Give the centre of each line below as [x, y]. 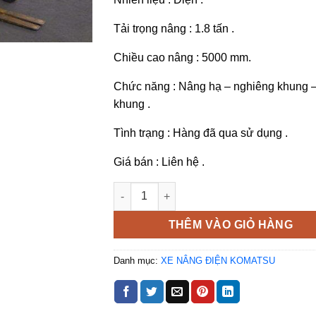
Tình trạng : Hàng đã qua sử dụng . [200, 133]
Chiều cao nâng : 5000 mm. [182, 58]
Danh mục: [137, 260]
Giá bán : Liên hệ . [159, 162]
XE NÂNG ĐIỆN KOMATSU [218, 260]
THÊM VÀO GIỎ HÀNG [231, 224]
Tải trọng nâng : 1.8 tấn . [174, 29]
